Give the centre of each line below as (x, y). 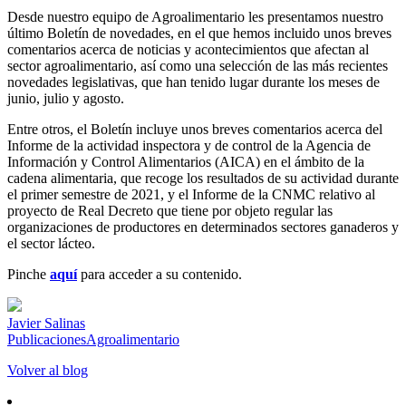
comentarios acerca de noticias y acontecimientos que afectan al (188, 49)
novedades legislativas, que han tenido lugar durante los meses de (193, 82)
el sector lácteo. (51, 243)
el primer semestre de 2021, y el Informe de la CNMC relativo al (191, 194)
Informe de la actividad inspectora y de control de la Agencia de (189, 145)
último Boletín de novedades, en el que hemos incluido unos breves (199, 33)
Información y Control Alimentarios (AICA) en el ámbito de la (186, 161)
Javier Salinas (46, 323)
